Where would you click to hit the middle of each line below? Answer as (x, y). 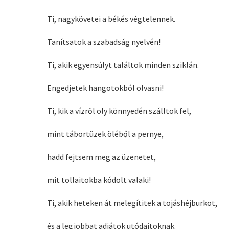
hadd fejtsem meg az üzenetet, (101, 157)
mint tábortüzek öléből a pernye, (105, 134)
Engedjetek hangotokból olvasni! (105, 88)
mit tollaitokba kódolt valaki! (99, 180)
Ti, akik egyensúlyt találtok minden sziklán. (123, 65)
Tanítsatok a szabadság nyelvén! (104, 42)
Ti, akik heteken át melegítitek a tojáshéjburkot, (132, 203)
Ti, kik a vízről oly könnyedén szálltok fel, (119, 111)
